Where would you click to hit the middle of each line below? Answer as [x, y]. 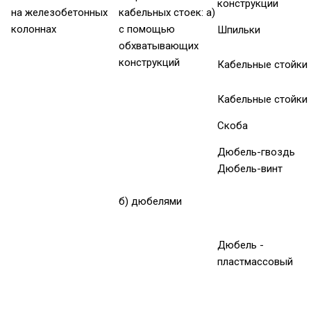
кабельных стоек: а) [167, 13]
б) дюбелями [150, 202]
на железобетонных [59, 13]
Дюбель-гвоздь [256, 152]
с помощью [147, 30]
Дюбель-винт [250, 169]
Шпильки [239, 30]
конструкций [149, 63]
